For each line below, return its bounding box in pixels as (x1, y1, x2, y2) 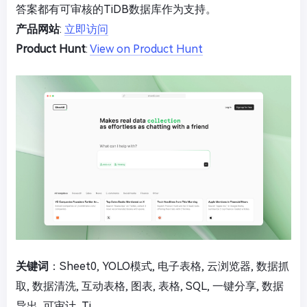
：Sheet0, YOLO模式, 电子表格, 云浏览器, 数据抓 (49, 260, 289, 273)
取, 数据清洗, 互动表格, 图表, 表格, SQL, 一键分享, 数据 (16, 280, 284, 293)
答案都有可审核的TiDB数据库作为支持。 (16, 2, 217, 16)
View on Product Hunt (90, 42, 203, 56)
